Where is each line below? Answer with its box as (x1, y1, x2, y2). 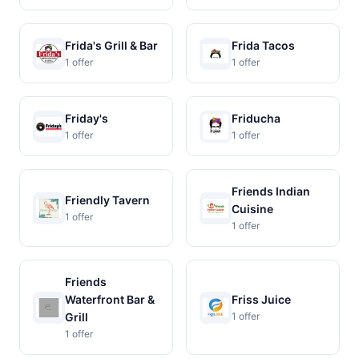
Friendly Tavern (65, 193, 150, 207)
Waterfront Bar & (65, 292, 155, 306)
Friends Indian (232, 184, 310, 198)
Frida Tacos (232, 38, 295, 52)
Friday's (65, 111, 108, 125)
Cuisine (232, 202, 273, 216)
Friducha (232, 111, 280, 125)
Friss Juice (232, 292, 291, 306)
